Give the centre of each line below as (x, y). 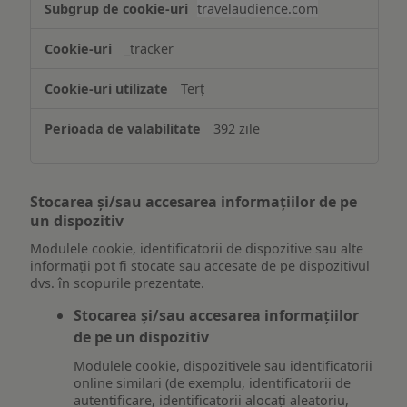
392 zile (237, 129)
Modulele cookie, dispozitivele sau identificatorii (223, 365)
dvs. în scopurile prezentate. (118, 283)
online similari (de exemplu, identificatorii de (213, 382)
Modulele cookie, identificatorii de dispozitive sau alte (197, 248)
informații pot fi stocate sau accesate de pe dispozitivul (200, 265)
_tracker (149, 49)
